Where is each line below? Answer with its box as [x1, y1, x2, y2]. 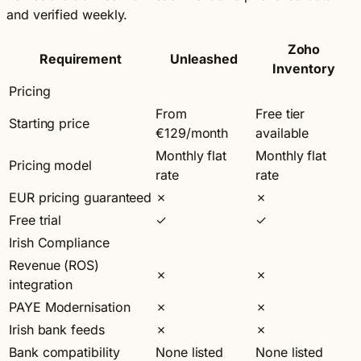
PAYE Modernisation [9, 298, 131, 315]
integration [9, 276, 73, 293]
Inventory [272, 60, 335, 77]
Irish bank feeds [9, 321, 105, 338]
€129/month [156, 124, 229, 141]
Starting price [9, 114, 89, 131]
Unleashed [170, 50, 238, 67]
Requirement [39, 50, 122, 67]
